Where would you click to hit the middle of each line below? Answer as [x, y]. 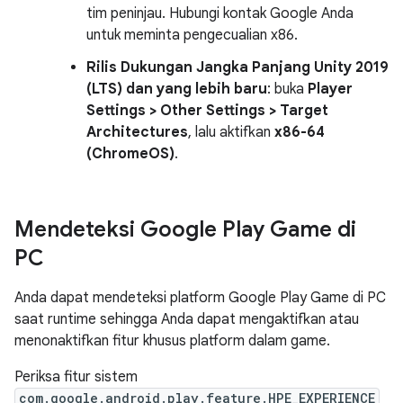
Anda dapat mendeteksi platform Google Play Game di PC [200, 298]
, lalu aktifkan [231, 132]
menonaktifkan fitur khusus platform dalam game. [172, 341]
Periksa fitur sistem [76, 377]
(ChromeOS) [130, 154]
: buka [287, 89]
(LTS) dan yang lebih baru [177, 89]
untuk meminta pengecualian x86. [192, 35]
